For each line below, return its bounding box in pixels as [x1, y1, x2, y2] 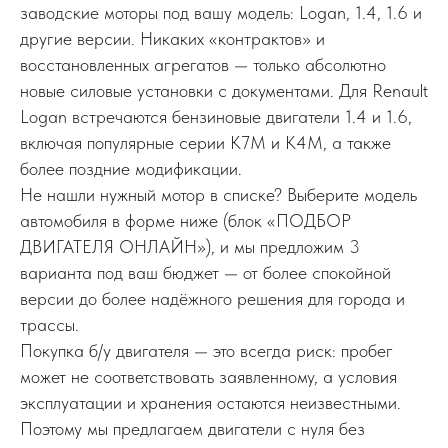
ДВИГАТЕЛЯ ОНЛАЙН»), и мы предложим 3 [20, 235, 360, 257]
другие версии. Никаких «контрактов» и [20, 27, 325, 49]
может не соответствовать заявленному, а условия [20, 365, 397, 387]
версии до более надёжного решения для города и [20, 287, 405, 309]
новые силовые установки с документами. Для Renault [20, 79, 428, 101]
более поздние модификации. [20, 157, 242, 179]
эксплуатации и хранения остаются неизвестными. [20, 391, 401, 413]
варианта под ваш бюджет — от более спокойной [20, 261, 391, 283]
